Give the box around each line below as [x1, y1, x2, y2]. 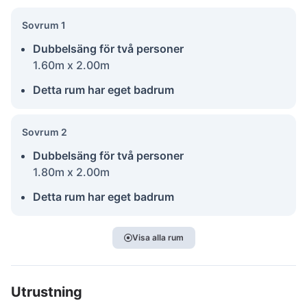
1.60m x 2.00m [33, 58, 110, 72]
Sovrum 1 [22, 19, 66, 31]
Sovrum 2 [22, 125, 67, 138]
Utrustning [11, 283, 82, 300]
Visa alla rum [132, 232, 184, 243]
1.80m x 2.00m [33, 164, 110, 179]
